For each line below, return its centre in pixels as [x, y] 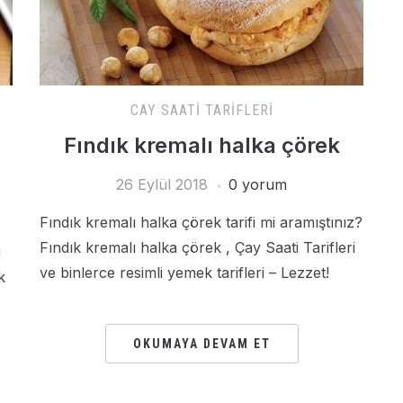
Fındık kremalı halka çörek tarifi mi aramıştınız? [201, 222]
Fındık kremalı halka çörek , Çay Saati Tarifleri [197, 247]
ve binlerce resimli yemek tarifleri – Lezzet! [184, 273]
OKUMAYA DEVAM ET [201, 344]
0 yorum [258, 184]
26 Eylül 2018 [162, 184]
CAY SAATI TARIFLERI [201, 110]
